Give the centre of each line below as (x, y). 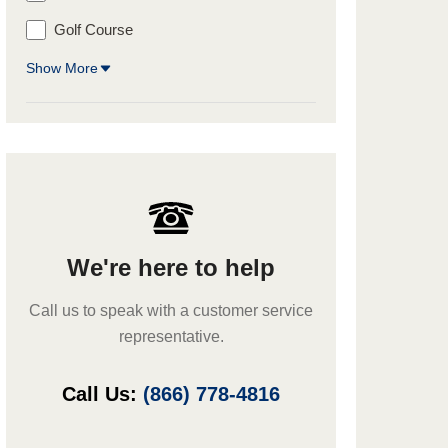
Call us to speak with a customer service (171, 310)
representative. (171, 336)
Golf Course (93, 29)
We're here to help (171, 267)
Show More (62, 68)
